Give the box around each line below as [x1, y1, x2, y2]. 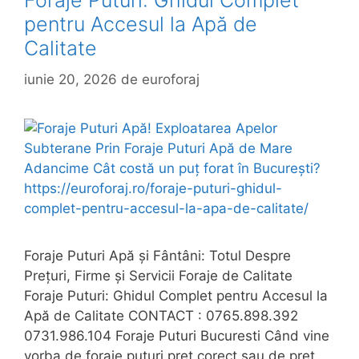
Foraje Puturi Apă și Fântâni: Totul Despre [24, 247, 291, 264]
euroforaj [142, 71, 200, 87]
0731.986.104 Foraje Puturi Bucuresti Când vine [24, 327, 329, 344]
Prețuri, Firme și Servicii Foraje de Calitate [24, 267, 292, 284]
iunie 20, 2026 [24, 71, 117, 87]
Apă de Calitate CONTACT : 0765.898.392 [24, 307, 298, 324]
